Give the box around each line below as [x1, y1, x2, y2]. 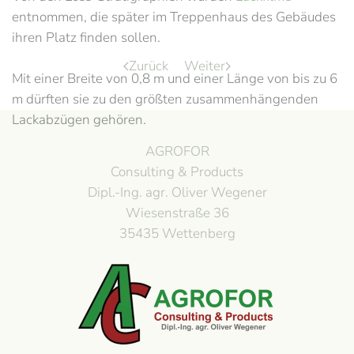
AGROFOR [145, 142, 209, 160]
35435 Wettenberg [119, 224, 235, 243]
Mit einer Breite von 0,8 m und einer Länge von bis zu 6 [12, 70, 337, 88]
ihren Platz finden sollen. [12, 28, 160, 47]
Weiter [184, 56, 225, 75]
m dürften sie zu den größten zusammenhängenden [12, 90, 318, 108]
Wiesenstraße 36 [125, 204, 229, 222]
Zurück [129, 56, 168, 75]
